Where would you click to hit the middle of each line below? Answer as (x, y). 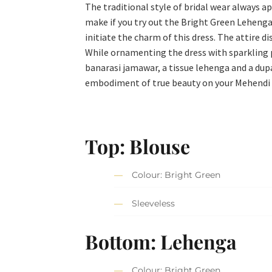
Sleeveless (154, 204)
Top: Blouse (138, 146)
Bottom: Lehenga (161, 241)
